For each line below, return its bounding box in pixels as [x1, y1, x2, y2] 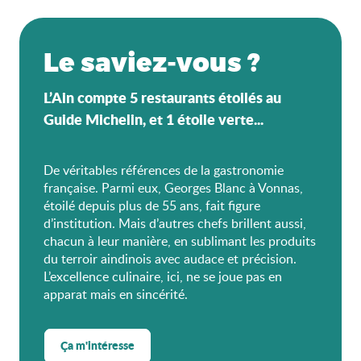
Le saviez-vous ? [44, 46, 260, 77]
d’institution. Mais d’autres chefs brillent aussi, [44, 214, 306, 232]
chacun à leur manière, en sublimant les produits [44, 232, 316, 250]
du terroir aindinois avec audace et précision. [44, 250, 297, 268]
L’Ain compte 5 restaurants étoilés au [44, 87, 281, 108]
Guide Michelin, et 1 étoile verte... [44, 109, 263, 130]
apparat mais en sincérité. [44, 285, 188, 303]
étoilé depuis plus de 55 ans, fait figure [44, 197, 260, 214]
